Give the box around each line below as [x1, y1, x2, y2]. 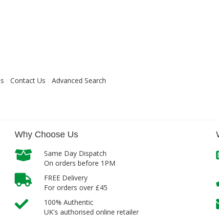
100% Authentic [44, 197, 94, 207]
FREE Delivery [44, 173, 88, 182]
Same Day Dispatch [44, 149, 107, 158]
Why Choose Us [15, 130, 79, 139]
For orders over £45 [44, 183, 108, 192]
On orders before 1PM [44, 158, 116, 168]
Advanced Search [51, 76, 106, 85]
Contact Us [10, 76, 45, 85]
